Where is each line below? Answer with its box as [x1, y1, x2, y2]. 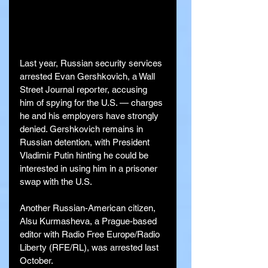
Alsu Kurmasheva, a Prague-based [20, 216, 159, 227]
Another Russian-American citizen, [20, 203, 158, 214]
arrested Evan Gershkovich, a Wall [20, 71, 157, 82]
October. [20, 255, 53, 266]
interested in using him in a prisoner [20, 163, 160, 174]
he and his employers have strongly [20, 111, 161, 121]
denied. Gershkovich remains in [20, 124, 145, 135]
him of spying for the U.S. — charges [20, 98, 165, 108]
